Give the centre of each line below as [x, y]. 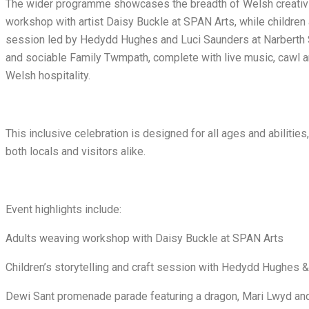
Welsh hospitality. [48, 76]
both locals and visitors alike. [76, 152]
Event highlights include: [63, 210]
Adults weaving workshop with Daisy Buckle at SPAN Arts [144, 239]
